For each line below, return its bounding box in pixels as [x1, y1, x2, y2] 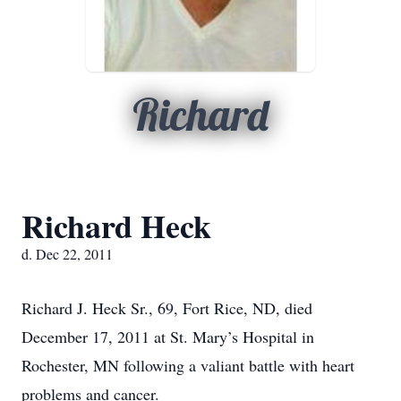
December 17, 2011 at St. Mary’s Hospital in [21, 326, 314, 347]
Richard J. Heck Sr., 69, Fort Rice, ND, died [21, 297, 312, 319]
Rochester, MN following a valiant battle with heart [21, 354, 354, 376]
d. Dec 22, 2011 [21, 244, 113, 263]
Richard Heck [21, 202, 211, 249]
